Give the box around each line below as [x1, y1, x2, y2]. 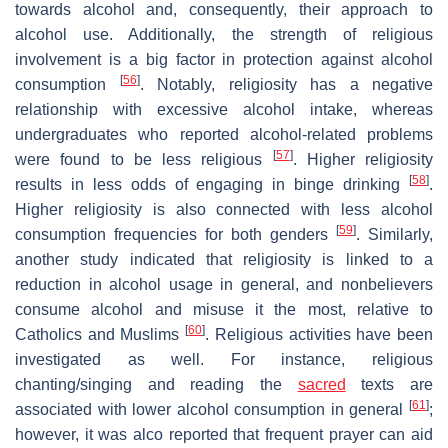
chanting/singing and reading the [15, 375, 298, 393]
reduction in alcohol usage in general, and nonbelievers [15, 275, 433, 293]
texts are [345, 375, 434, 393]
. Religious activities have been [205, 325, 434, 343]
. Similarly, [356, 225, 433, 243]
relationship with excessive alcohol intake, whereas [15, 100, 433, 118]
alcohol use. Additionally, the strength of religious [15, 25, 433, 43]
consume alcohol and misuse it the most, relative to [15, 300, 433, 318]
